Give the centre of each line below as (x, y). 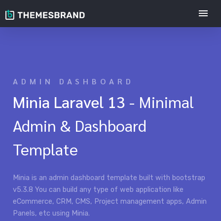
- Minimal (160, 101)
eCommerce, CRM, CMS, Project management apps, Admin (110, 202)
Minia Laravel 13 (69, 101)
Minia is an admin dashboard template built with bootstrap (109, 178)
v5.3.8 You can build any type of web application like (98, 190)
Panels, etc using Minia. (52, 213)
